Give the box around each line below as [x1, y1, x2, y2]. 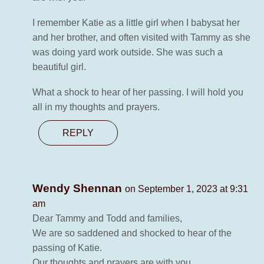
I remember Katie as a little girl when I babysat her [32, 18, 240, 28]
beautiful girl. [32, 62, 86, 72]
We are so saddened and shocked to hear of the [32, 228, 232, 239]
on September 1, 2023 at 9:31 [125, 184, 248, 194]
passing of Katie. [32, 243, 102, 253]
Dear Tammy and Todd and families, [32, 213, 182, 224]
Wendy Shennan [32, 182, 125, 195]
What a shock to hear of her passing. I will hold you [32, 87, 243, 98]
